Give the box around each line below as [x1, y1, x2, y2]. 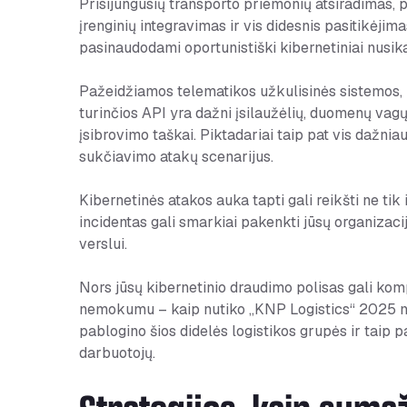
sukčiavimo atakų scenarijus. [79, 147, 273, 167]
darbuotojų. [79, 343, 155, 363]
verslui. [79, 234, 127, 254]
